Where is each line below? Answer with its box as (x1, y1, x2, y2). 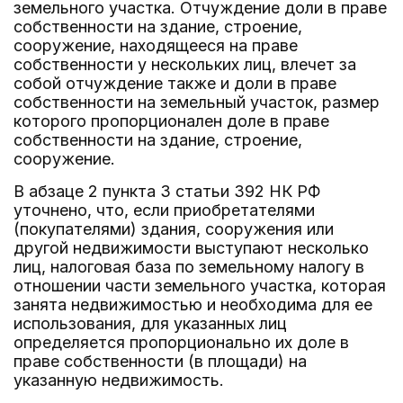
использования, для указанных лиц (13, 314, 287, 333)
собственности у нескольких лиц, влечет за (13, 55, 356, 74)
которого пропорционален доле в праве (13, 112, 329, 130)
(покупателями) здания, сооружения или (13, 219, 334, 238)
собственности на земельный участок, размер (13, 93, 380, 112)
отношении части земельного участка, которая (13, 276, 386, 295)
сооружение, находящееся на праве (13, 36, 298, 55)
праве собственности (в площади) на (13, 352, 307, 371)
